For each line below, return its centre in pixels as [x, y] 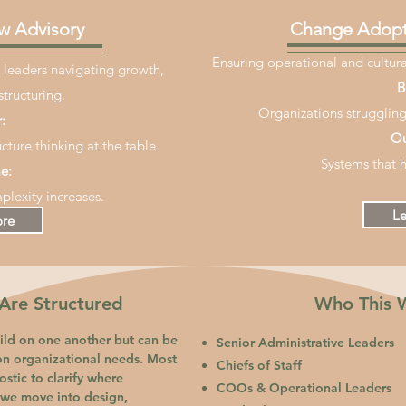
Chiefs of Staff [259, 365]
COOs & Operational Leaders [304, 388]
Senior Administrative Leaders [305, 343]
